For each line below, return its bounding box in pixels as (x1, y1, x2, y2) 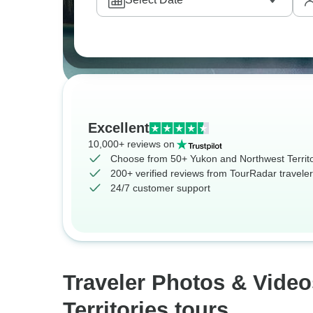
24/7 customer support (110, 182, 210, 194)
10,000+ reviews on (88, 138, 175, 150)
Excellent (88, 120, 150, 136)
